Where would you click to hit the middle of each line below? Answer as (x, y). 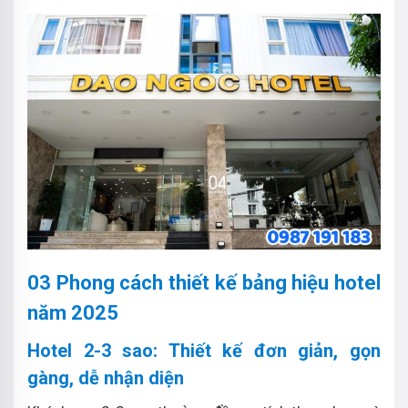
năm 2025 (73, 312)
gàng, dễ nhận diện (106, 377)
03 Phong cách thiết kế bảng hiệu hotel (204, 282)
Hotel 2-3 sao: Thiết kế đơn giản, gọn (204, 350)
